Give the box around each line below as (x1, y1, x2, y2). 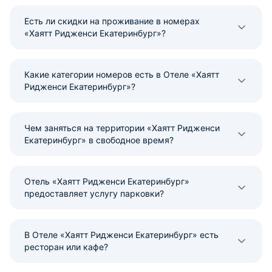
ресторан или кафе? (24, 242, 108, 252)
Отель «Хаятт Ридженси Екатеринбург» (24, 176, 189, 186)
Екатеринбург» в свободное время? (24, 135, 174, 145)
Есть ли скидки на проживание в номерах (24, 16, 200, 26)
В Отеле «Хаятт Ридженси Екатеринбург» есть (24, 229, 219, 240)
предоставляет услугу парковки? (24, 188, 164, 199)
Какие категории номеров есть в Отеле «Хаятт (24, 69, 219, 80)
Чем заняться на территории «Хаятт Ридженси (24, 123, 220, 133)
